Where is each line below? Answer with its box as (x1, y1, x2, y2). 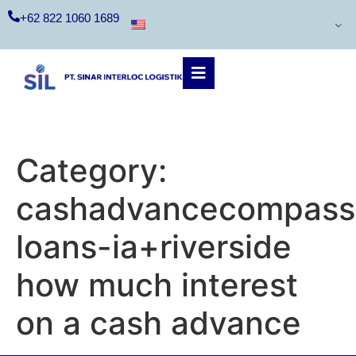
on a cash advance (16, 304, 301, 342)
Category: (16, 151, 167, 190)
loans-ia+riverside (16, 227, 292, 266)
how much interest (16, 265, 298, 304)
